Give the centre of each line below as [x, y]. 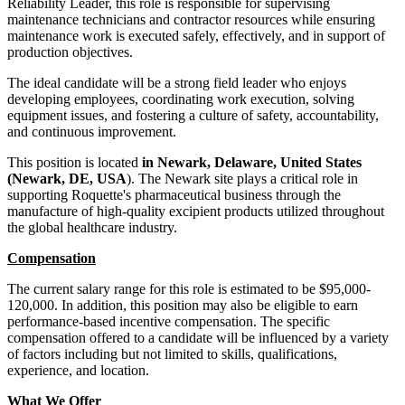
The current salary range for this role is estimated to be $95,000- [189, 288]
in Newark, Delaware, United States [252, 162]
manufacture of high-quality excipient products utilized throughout [196, 211]
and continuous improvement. [92, 131]
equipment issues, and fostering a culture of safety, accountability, [193, 115]
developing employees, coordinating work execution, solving [181, 99]
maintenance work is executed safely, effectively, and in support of [196, 35]
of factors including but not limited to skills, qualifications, [172, 353]
